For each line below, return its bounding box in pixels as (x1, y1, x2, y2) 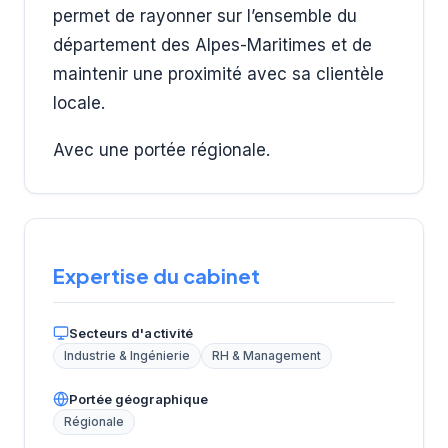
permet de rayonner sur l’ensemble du (53, 5, 357, 26)
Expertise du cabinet (53, 263, 260, 289)
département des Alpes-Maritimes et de (53, 34, 372, 55)
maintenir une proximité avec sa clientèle (53, 63, 384, 84)
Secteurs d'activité (69, 325, 194, 342)
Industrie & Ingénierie (64, 349, 190, 364)
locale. (53, 92, 105, 113)
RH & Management (212, 349, 321, 364)
